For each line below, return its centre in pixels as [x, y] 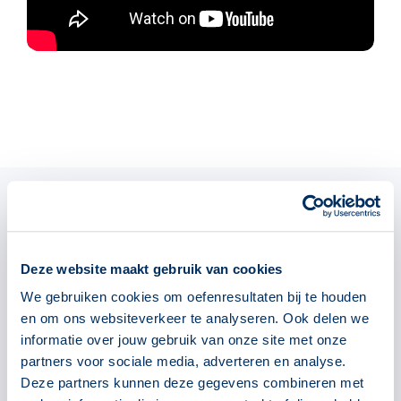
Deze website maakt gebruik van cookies [152, 269]
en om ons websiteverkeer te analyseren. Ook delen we [195, 319]
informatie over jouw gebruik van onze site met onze [184, 340]
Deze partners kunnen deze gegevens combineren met [192, 383]
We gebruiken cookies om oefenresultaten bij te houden [194, 297]
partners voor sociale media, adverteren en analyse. [183, 362]
